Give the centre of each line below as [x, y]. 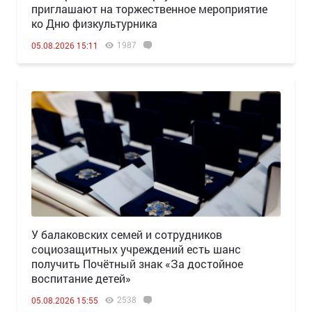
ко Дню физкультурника [94, 24]
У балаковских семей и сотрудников [127, 235]
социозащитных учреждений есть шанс [136, 249]
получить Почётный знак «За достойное [137, 264]
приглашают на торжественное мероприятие [149, 9]
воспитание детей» [81, 279]
